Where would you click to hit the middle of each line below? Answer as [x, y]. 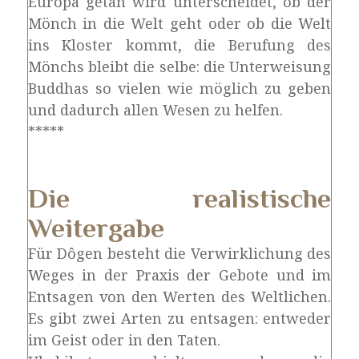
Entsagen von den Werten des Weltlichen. [179, 296]
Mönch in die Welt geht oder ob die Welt [179, 23]
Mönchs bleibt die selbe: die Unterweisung [179, 67]
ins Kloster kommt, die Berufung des [179, 45]
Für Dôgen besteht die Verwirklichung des [179, 253]
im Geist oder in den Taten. [124, 340]
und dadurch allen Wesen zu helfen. [155, 110]
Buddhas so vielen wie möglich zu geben [179, 88]
